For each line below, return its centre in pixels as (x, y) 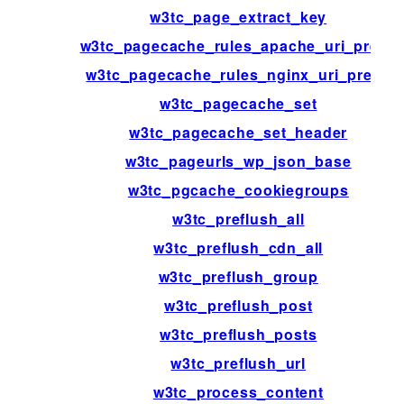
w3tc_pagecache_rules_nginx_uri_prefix (239, 74)
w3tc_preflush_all (238, 218)
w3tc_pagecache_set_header (239, 132)
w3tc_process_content (238, 391)
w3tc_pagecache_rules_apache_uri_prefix (238, 45)
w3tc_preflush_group (238, 276)
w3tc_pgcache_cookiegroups (238, 189)
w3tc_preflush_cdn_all (239, 247)
